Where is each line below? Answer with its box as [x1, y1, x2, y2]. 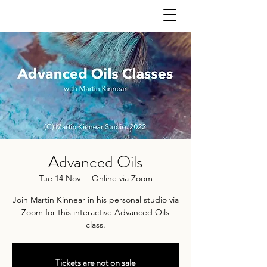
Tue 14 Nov [38, 173, 80, 184]
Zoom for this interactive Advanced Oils [21, 207, 169, 218]
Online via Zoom [91, 173, 153, 184]
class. [85, 219, 105, 230]
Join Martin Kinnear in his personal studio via [12, 194, 179, 205]
